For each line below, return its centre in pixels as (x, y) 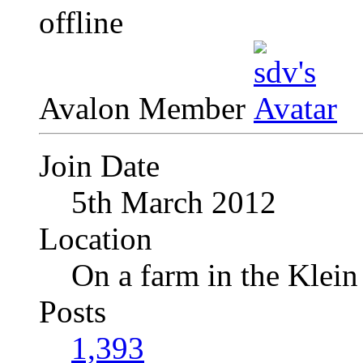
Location (96, 239)
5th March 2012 (174, 203)
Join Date (99, 166)
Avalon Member (146, 109)
